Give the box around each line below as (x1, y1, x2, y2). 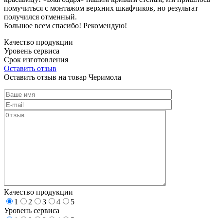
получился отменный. (4, 12, 77, 21)
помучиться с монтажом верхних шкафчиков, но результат (4, 3, 198, 12)
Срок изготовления (4, 55, 68, 64)
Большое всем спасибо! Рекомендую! (4, 21, 127, 30)
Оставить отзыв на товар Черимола (4, 73, 121, 81)
